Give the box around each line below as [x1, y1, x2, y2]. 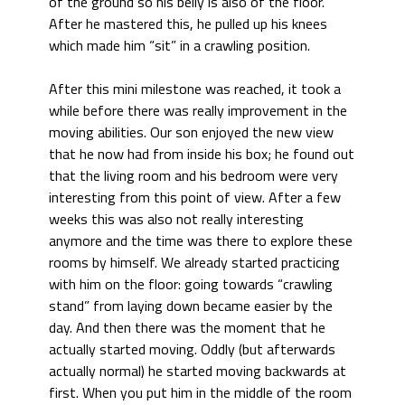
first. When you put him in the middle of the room [49, 381, 352, 403]
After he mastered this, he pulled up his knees [49, 13, 327, 34]
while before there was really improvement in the [49, 99, 347, 121]
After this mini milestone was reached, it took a [49, 78, 341, 99]
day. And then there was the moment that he [49, 316, 325, 338]
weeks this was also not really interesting [49, 208, 304, 230]
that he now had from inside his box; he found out [49, 143, 354, 165]
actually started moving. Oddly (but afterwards [49, 338, 335, 360]
